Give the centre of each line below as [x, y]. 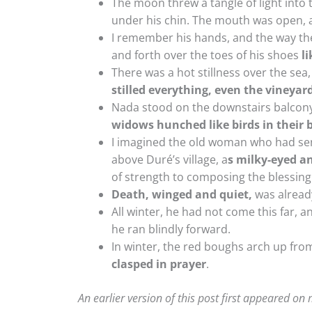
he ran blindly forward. [171, 229]
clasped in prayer [159, 264]
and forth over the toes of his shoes [206, 55]
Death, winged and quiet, [182, 194]
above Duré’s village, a [170, 159]
